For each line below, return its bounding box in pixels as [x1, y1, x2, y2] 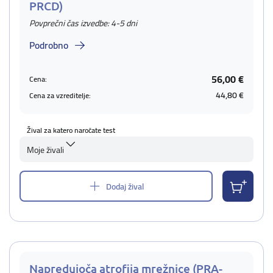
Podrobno [29, 36, 68, 54]
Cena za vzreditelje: [29, 88, 91, 102]
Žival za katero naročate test [27, 123, 115, 137]
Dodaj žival [106, 178, 144, 194]
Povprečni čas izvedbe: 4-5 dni [29, 15, 137, 31]
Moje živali [27, 142, 64, 158]
